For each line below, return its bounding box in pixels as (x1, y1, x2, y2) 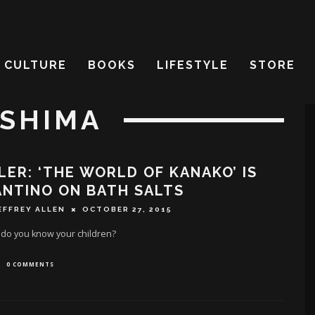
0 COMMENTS (6, 260, 54, 269)
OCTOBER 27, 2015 (82, 205, 172, 214)
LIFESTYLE (157, 58, 229, 72)
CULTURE (4, 58, 67, 72)
